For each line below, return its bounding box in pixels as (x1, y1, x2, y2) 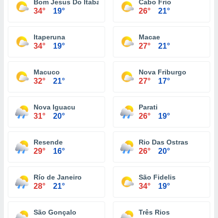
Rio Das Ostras (139, 138, 188, 146)
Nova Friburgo (139, 68, 186, 76)
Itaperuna (34, 33, 65, 41)
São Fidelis (139, 173, 176, 181)
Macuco (34, 68, 60, 76)
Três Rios (139, 208, 170, 216)
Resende (34, 138, 63, 146)
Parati (139, 103, 158, 111)
